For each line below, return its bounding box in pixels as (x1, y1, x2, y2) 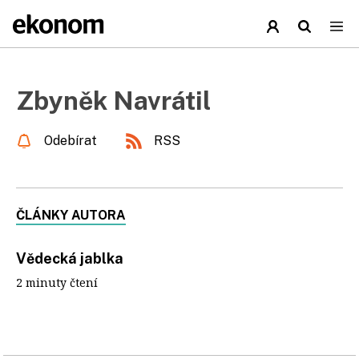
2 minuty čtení (16, 275, 98, 290)
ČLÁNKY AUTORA (16, 208, 126, 223)
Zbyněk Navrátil (16, 86, 211, 115)
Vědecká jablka (16, 250, 123, 267)
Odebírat (44, 133, 97, 148)
